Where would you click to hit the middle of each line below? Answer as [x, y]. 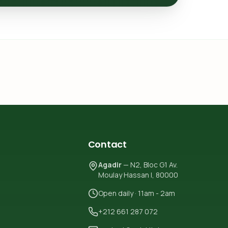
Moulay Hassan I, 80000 [138, 175]
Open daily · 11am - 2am [136, 193]
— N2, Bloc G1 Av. [149, 164]
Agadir [110, 164]
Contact [107, 144]
